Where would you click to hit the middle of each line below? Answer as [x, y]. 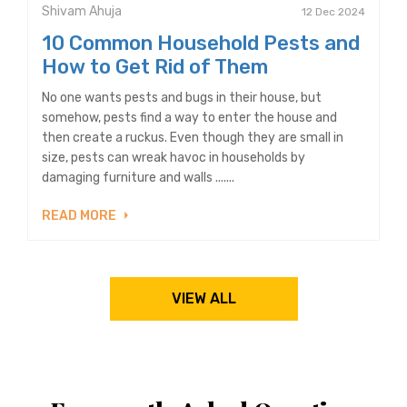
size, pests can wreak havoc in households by [174, 157]
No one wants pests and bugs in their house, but [182, 97]
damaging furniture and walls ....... [138, 177]
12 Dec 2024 [333, 11]
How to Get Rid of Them [155, 66]
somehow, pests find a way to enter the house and [189, 117]
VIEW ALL [203, 298]
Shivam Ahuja [82, 11]
